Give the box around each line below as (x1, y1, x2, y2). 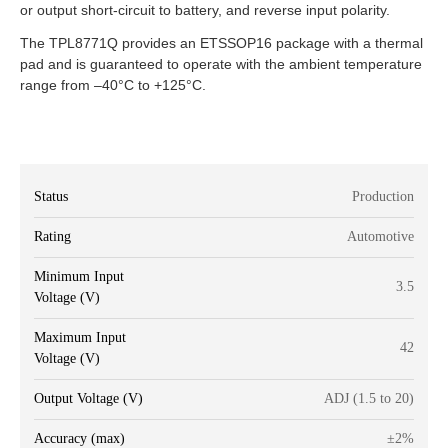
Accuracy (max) (34, 430, 125, 446)
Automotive (346, 228, 414, 244)
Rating (34, 228, 71, 244)
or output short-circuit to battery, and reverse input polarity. (20, 2, 390, 19)
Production (351, 188, 414, 204)
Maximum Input (34, 329, 126, 345)
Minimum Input (34, 268, 124, 284)
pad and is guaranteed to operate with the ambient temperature (20, 55, 422, 72)
